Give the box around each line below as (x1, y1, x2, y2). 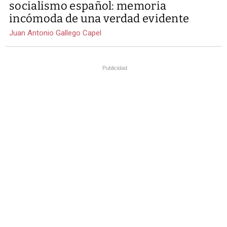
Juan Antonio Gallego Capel (9, 28, 101, 38)
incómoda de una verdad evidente (9, 12, 190, 26)
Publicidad (102, 65, 127, 71)
